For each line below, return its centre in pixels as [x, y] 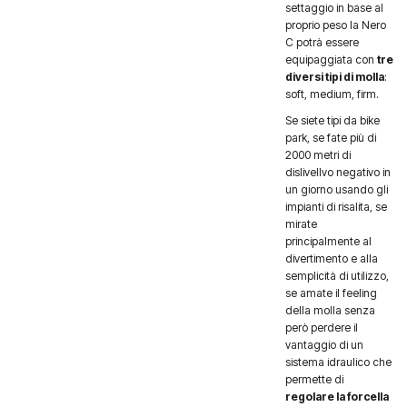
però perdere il [321, 327]
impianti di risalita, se [336, 206]
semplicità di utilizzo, [337, 275]
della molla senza [330, 310]
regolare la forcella [337, 396]
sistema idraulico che [338, 362]
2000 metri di [318, 154]
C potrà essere [322, 42]
